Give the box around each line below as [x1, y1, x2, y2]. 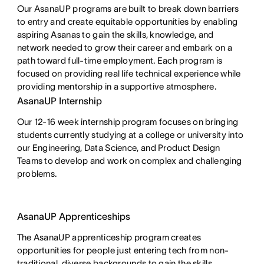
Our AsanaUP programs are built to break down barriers [16, 3, 239, 14]
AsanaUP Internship [16, 95, 102, 106]
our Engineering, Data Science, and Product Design [16, 142, 220, 153]
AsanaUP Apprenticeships [16, 210, 130, 222]
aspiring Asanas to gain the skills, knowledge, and [16, 29, 214, 39]
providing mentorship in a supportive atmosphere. [16, 81, 217, 91]
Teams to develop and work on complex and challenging [16, 155, 242, 166]
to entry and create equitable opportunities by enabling [16, 16, 238, 27]
